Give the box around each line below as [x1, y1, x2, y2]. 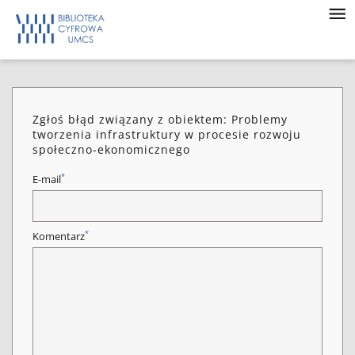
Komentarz [32, 230, 85, 243]
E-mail [32, 173, 61, 186]
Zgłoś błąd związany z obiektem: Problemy [32, 112, 288, 127]
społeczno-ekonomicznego [32, 142, 190, 157]
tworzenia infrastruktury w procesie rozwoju [32, 127, 301, 142]
